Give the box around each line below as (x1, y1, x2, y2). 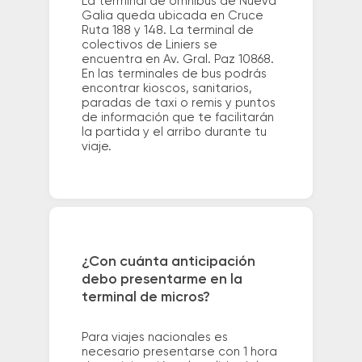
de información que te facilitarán (81, 111, 274, 124)
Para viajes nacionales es (81, 331, 228, 344)
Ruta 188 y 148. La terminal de (81, 23, 254, 36)
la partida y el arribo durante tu (81, 125, 267, 138)
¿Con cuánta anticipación (81, 255, 255, 270)
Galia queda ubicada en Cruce (81, 9, 263, 22)
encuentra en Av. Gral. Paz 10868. (81, 53, 274, 65)
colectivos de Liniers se (81, 38, 217, 51)
